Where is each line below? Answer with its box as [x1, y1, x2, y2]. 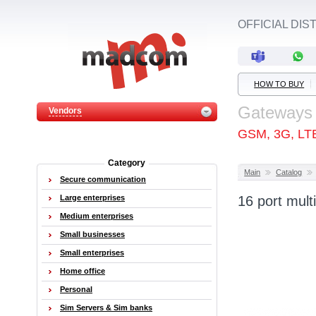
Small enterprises [60, 248, 124, 257]
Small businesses [60, 230, 125, 238]
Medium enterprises [60, 212, 133, 220]
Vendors [49, 106, 82, 116]
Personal [60, 285, 92, 293]
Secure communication [60, 175, 146, 183]
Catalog [276, 168, 303, 176]
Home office [60, 267, 105, 275]
